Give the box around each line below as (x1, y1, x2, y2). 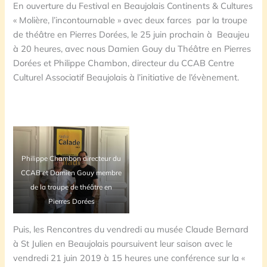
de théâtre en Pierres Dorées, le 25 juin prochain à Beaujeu (13, 28, 250, 40)
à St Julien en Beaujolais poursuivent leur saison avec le (13, 237, 233, 249)
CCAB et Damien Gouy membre (21, 167, 122, 177)
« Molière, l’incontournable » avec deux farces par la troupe (13, 14, 248, 26)
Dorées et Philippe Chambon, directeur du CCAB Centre (13, 57, 235, 69)
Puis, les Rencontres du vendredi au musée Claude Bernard (13, 223, 249, 235)
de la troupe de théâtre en (30, 182, 113, 191)
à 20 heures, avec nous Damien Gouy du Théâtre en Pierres (13, 42, 252, 54)
